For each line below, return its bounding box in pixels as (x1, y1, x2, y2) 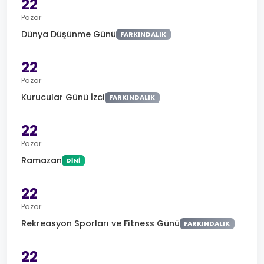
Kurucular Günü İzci (21, 91, 105, 103)
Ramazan (21, 154, 62, 166)
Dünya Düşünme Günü (21, 28, 116, 40)
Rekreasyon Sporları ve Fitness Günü (21, 217, 180, 229)
